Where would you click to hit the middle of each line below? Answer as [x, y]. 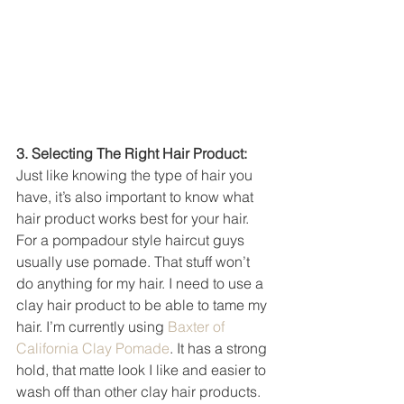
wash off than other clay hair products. [140, 391]
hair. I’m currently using [92, 326]
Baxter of [198, 326]
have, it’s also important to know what [137, 196]
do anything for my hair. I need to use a [142, 283]
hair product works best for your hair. [134, 218]
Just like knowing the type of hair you [136, 174]
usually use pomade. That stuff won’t [135, 261]
